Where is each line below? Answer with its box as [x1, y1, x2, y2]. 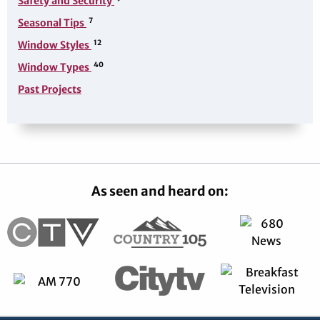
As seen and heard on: [91, 182, 229, 199]
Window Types [18, 60, 91, 74]
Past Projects [18, 82, 81, 96]
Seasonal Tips [18, 16, 86, 29]
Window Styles [18, 38, 91, 51]
